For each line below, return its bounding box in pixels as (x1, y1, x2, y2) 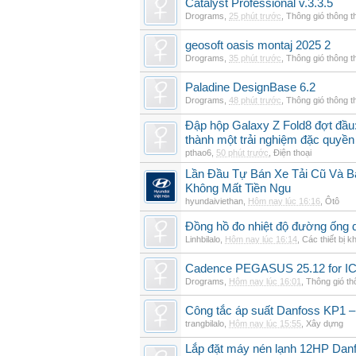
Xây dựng (306, 319, 343, 328)
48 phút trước (229, 95, 281, 105)
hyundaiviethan (185, 196, 243, 206)
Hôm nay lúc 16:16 (248, 196, 320, 206)
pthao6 (185, 148, 211, 157)
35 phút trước (229, 53, 281, 63)
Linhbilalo (185, 234, 220, 244)
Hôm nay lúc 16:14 (225, 234, 297, 244)
